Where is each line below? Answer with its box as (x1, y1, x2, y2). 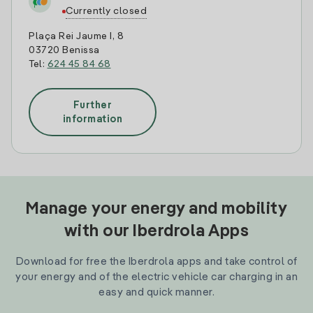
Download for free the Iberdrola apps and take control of (15, 256, 298, 267)
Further (73, 100, 112, 110)
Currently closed (66, 6, 147, 16)
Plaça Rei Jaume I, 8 (29, 31, 124, 41)
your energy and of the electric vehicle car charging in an (15, 272, 298, 282)
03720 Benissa (29, 45, 100, 55)
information (62, 114, 123, 124)
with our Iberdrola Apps (64, 224, 249, 240)
